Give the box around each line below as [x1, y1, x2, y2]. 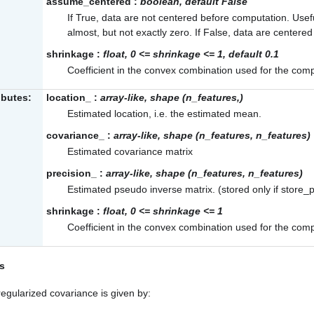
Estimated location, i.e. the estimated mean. [67, 108, 261, 120]
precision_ [46, 168, 97, 179]
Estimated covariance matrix [67, 146, 193, 158]
